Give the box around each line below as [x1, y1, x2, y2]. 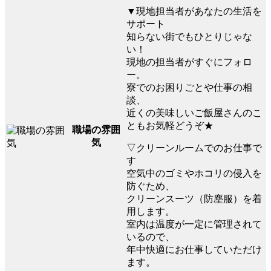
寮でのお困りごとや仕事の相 [126, 82, 252, 93]
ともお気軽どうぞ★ [126, 120, 214, 131]
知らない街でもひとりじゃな [126, 31, 252, 42]
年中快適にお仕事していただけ [126, 244, 262, 255]
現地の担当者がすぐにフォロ [126, 56, 252, 67]
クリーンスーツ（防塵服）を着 [126, 193, 262, 204]
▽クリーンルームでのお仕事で [126, 142, 262, 153]
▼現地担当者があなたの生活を [126, 5, 262, 16]
